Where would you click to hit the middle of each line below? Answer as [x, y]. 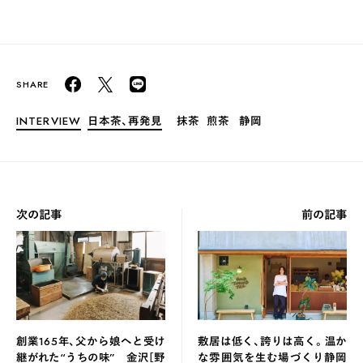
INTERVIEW [49, 120]
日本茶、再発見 [125, 120]
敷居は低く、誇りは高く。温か [272, 341]
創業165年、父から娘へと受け [91, 341]
